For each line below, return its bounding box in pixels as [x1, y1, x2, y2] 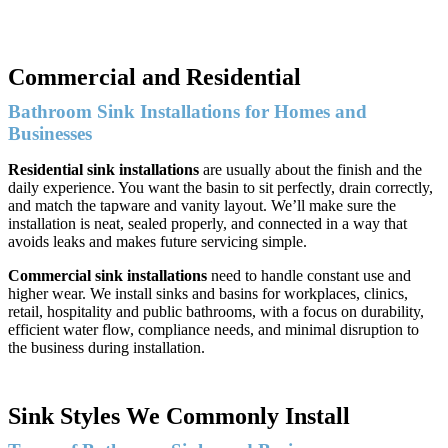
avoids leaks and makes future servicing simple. [8, 232, 307, 250]
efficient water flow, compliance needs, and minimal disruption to [8, 320, 419, 338]
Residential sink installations [8, 160, 199, 178]
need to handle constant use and [207, 266, 411, 284]
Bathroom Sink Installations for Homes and [8, 100, 367, 122]
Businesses [8, 122, 92, 144]
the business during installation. [8, 338, 205, 356]
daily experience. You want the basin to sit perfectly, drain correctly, [8, 178, 433, 196]
